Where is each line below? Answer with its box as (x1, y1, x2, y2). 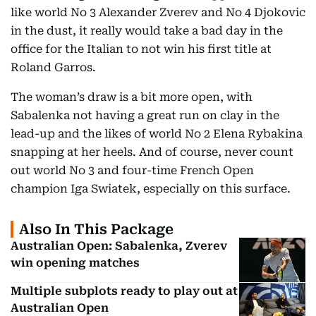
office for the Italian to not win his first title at (11, 42, 272, 56)
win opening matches (11, 256, 140, 269)
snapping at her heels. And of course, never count (11, 145, 293, 159)
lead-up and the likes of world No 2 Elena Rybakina (11, 127, 303, 140)
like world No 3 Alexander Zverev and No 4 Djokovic (11, 6, 305, 19)
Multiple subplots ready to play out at (11, 284, 238, 298)
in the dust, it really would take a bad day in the (11, 24, 283, 37)
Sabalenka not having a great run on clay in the (11, 109, 279, 122)
